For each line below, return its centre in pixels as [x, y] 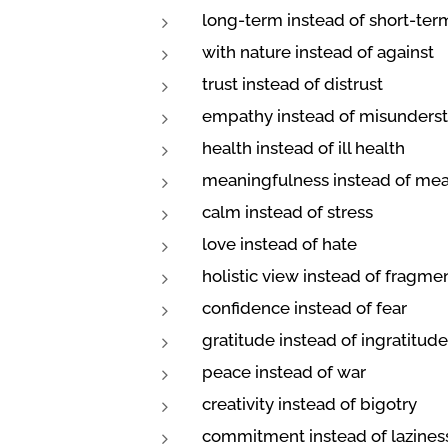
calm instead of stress [287, 212]
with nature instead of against [318, 52]
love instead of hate [279, 244]
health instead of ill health [303, 148]
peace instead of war [284, 372]
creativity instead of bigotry [309, 404]
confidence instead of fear [304, 308]
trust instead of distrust [292, 84]
